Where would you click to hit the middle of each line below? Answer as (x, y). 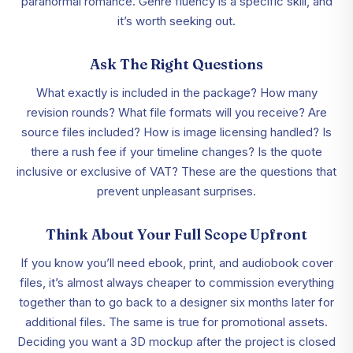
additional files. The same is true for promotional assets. (176, 322)
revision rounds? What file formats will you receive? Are (176, 113)
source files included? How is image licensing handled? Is (176, 132)
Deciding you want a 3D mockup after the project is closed (176, 342)
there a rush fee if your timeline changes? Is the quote (176, 152)
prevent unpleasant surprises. (176, 191)
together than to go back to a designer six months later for (176, 303)
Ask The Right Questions (176, 65)
